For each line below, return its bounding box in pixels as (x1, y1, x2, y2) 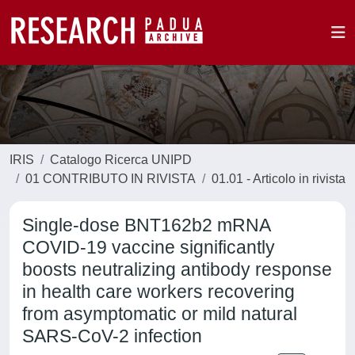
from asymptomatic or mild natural (22, 303, 297, 324)
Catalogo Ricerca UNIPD (50, 153, 192, 166)
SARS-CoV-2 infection (22, 326, 202, 346)
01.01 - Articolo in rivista (212, 172, 345, 185)
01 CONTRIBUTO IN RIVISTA (25, 172, 196, 185)
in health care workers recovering (22, 281, 295, 302)
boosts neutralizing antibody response (22, 259, 332, 280)
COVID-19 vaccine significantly (22, 237, 275, 258)
